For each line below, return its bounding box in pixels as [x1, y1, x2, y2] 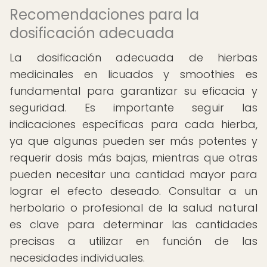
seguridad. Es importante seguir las [10, 100, 257, 115]
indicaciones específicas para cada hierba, [10, 117, 257, 132]
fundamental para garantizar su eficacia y [10, 83, 257, 98]
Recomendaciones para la [10, 5, 199, 24]
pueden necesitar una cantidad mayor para [10, 167, 257, 182]
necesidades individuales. [10, 250, 145, 265]
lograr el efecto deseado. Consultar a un [10, 184, 257, 198]
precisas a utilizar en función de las [10, 234, 257, 249]
